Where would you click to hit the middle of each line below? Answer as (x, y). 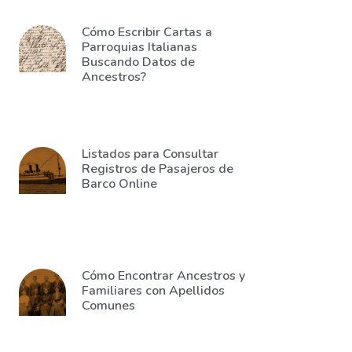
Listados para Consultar (150, 154)
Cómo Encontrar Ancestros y (163, 276)
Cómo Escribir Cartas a (147, 32)
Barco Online (119, 184)
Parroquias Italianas (139, 47)
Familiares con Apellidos (153, 291)
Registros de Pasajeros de (158, 169)
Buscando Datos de (138, 62)
